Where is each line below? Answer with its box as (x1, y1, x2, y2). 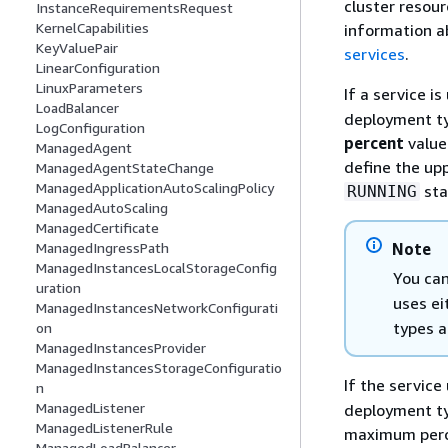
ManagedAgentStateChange (36, 159, 214, 177)
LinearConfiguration (36, 59, 160, 77)
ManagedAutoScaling (36, 199, 168, 217)
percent (343, 133, 404, 154)
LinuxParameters (36, 79, 143, 97)
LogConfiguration (36, 119, 145, 137)
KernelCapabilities (36, 19, 149, 37)
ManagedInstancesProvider (36, 339, 206, 357)
